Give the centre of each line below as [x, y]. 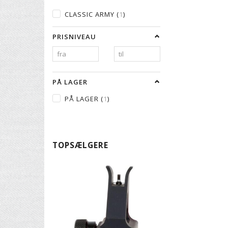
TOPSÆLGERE [80, 145]
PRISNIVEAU [74, 36]
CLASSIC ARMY [91, 14]
